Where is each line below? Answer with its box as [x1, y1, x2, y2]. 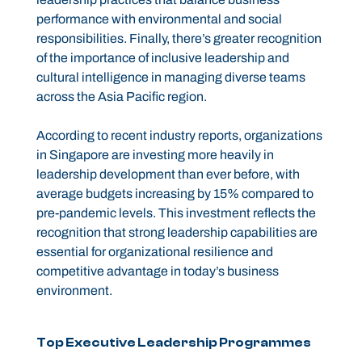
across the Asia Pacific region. [36, 90, 207, 104]
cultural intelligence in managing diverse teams [36, 70, 305, 85]
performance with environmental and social [36, 12, 282, 27]
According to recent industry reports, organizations [36, 128, 322, 143]
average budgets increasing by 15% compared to [36, 187, 314, 201]
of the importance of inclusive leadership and [36, 51, 289, 65]
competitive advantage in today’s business [36, 264, 279, 279]
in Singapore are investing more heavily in [36, 148, 274, 162]
